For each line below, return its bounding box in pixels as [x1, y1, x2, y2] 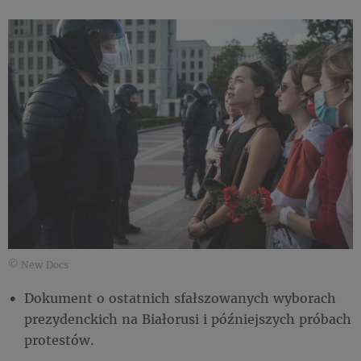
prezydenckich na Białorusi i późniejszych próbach [24, 310, 351, 328]
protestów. [24, 331, 94, 349]
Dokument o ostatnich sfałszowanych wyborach [24, 289, 336, 307]
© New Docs [8, 259, 68, 272]
